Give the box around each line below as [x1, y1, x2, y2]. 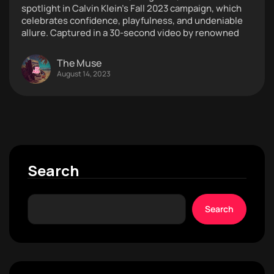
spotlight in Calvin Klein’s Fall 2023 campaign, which [21, 1, 242, 15]
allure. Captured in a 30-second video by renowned [21, 26, 239, 39]
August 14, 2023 [57, 68, 111, 80]
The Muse [57, 56, 102, 70]
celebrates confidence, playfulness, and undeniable [21, 13, 243, 27]
